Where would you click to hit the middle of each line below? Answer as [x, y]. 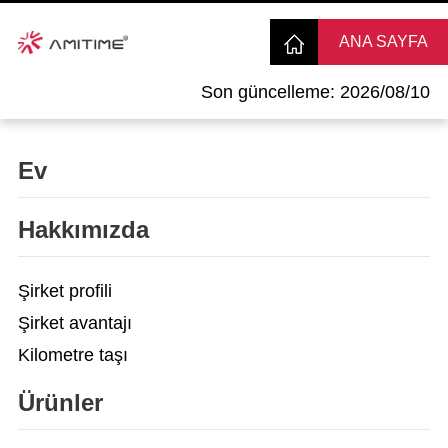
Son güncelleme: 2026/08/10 [316, 92]
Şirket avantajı [74, 323]
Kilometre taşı [72, 355]
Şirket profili [64, 291]
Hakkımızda [83, 229]
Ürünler [60, 402]
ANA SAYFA [383, 41]
